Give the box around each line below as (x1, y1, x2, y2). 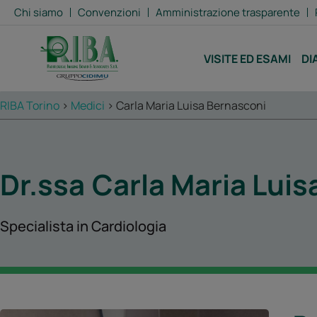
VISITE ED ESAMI (204, 50, 292, 67)
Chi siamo (14, 5, 63, 20)
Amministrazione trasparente (156, 5, 300, 20)
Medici (71, 98, 105, 113)
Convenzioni (78, 5, 141, 20)
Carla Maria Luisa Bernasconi (116, 98, 266, 113)
